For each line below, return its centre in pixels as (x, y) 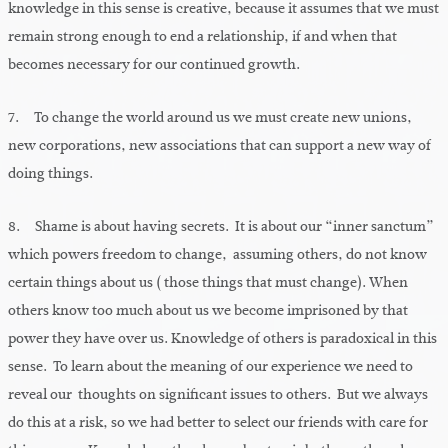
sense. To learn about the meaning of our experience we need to (210, 367)
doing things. (50, 174)
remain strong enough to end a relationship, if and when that (202, 37)
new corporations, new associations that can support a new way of (219, 146)
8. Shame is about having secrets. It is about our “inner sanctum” (221, 227)
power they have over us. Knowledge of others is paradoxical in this (222, 339)
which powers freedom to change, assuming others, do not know (217, 255)
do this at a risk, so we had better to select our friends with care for (218, 423)
